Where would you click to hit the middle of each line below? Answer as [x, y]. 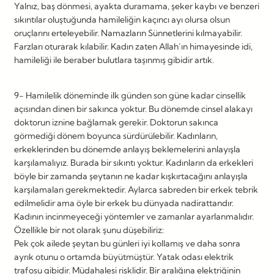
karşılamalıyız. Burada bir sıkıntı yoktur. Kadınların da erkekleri [134, 162]
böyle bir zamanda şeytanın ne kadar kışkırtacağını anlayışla [131, 176]
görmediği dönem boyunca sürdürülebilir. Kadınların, [116, 135]
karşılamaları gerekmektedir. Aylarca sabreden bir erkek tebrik [136, 189]
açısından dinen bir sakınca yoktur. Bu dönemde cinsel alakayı [133, 109]
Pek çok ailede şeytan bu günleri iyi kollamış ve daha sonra [127, 243]
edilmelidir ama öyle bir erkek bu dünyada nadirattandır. [124, 203]
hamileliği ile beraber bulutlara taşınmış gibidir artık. [114, 60]
